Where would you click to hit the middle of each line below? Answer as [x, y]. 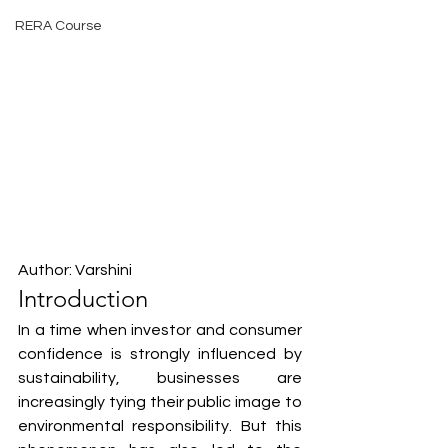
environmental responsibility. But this [160, 426]
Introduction [83, 298]
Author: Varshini [75, 270]
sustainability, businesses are [160, 378]
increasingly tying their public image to [160, 402]
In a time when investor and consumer [160, 330]
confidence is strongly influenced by [160, 354]
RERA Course [58, 26]
